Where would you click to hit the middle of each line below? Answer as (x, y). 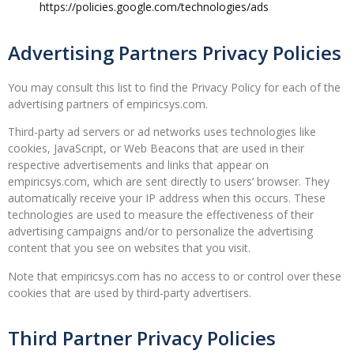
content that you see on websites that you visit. (129, 248)
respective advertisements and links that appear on (138, 165)
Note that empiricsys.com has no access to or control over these (175, 276)
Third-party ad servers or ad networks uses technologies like (162, 132)
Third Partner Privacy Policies (142, 337)
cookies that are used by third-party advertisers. (130, 292)
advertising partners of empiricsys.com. (108, 104)
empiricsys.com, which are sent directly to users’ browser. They (169, 182)
